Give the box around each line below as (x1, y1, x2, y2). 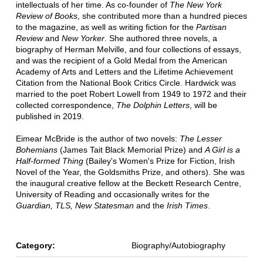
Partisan (195, 22, 227, 32)
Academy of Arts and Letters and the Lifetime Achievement (15, 67, 233, 77)
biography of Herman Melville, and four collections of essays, (15, 45, 241, 55)
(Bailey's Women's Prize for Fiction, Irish (83, 156, 235, 166)
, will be (189, 100, 217, 110)
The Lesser (179, 134, 222, 144)
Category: (15, 241, 55, 251)
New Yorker (61, 33, 104, 43)
